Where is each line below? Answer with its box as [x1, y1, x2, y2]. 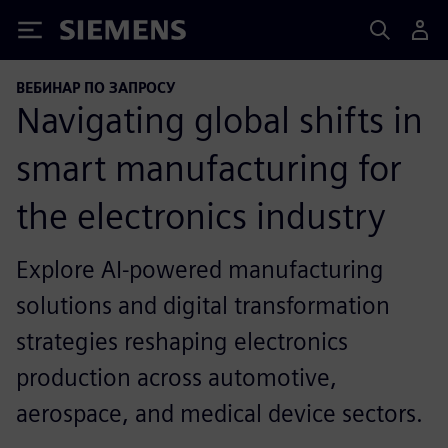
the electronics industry [16, 193, 386, 238]
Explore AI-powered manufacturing [16, 254, 384, 284]
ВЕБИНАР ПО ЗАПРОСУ [16, 79, 175, 96]
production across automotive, [16, 362, 337, 392]
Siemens [60, 23, 126, 44]
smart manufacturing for [16, 145, 402, 190]
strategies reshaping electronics [16, 326, 348, 356]
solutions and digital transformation [16, 290, 390, 320]
